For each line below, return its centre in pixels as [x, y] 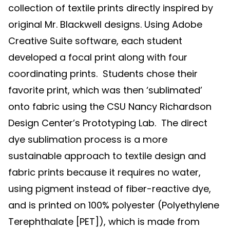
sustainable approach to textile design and [107, 156]
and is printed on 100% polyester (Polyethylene [114, 205]
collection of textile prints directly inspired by [111, 8]
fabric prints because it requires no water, [104, 172]
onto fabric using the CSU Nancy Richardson [110, 107]
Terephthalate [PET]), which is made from [104, 222]
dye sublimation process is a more [88, 140]
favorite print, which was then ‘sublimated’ [105, 90]
